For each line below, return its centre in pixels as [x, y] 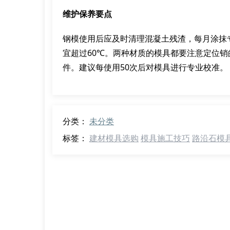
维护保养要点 [87, 14]
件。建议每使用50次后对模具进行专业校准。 [145, 67]
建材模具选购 [114, 138]
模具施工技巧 [165, 138]
